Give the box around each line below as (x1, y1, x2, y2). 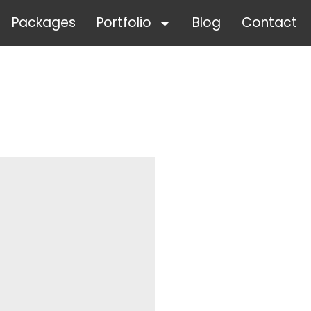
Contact (241, 13, 297, 32)
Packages (11, 13, 76, 32)
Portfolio (96, 13, 151, 32)
